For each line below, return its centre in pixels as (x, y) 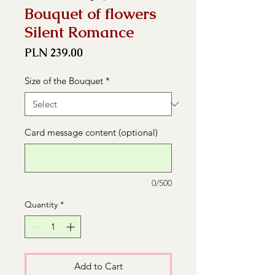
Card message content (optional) (91, 132)
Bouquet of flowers (91, 14)
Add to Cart (98, 266)
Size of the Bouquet (64, 81)
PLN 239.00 (54, 52)
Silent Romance (79, 32)
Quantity (41, 204)
